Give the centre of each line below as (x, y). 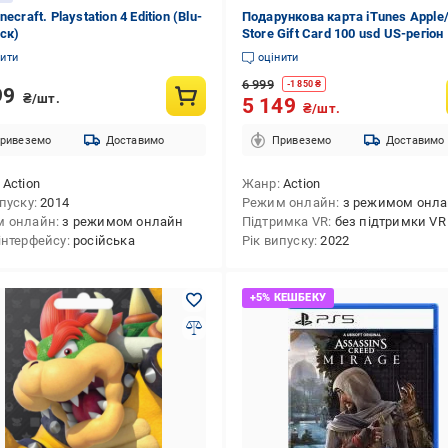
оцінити (278, 57)
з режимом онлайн (123, 221)
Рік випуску (277, 240)
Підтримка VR (285, 221)
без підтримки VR (390, 221)
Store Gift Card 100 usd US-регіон (342, 33)
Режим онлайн (289, 202)
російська (104, 240)
